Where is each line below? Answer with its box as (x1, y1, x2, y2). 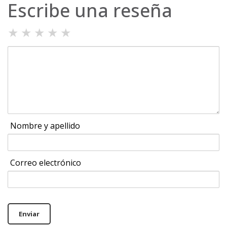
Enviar (19, 209, 40, 219)
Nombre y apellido (10, 120, 80, 132)
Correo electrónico (10, 157, 81, 169)
